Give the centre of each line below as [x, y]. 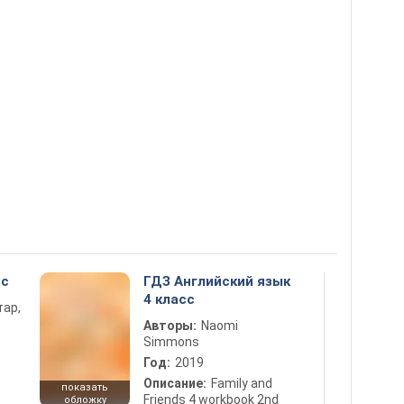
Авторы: [170, 326]
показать [85, 388]
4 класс [169, 300]
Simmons [171, 342]
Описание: [175, 384]
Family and [242, 384]
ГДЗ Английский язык [217, 282]
